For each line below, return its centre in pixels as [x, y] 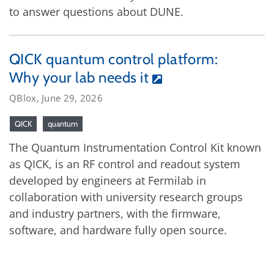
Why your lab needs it [79, 77]
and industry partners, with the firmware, [115, 213]
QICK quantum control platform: [114, 59]
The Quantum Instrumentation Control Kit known [135, 147]
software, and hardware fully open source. [118, 230]
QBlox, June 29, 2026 [56, 98]
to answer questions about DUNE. [96, 12]
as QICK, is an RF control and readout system [125, 164]
